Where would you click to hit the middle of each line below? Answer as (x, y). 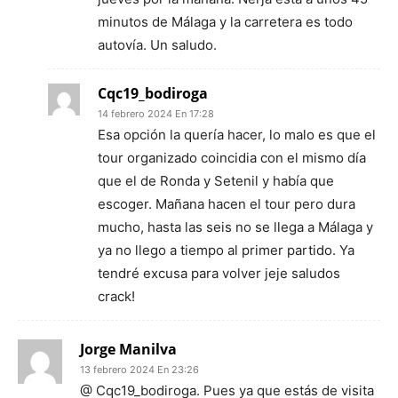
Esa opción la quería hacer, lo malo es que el (237, 134)
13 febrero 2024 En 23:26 (139, 369)
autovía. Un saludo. (157, 44)
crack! (116, 296)
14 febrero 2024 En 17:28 (156, 113)
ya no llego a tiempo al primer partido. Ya (226, 250)
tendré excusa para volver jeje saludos (219, 273)
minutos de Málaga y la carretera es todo (225, 21)
